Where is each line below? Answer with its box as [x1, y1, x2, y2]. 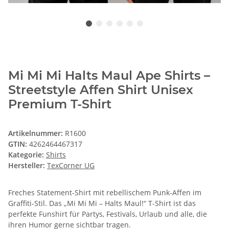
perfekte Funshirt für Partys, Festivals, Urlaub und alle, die [8, 209, 207, 219]
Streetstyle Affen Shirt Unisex [8, 82, 193, 97]
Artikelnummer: [8, 128, 65, 138]
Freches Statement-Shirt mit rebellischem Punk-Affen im [8, 187, 201, 197]
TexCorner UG [47, 160, 95, 170]
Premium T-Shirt [8, 96, 111, 111]
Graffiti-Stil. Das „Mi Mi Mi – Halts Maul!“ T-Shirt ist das [8, 198, 196, 208]
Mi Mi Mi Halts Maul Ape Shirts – [8, 67, 210, 83]
